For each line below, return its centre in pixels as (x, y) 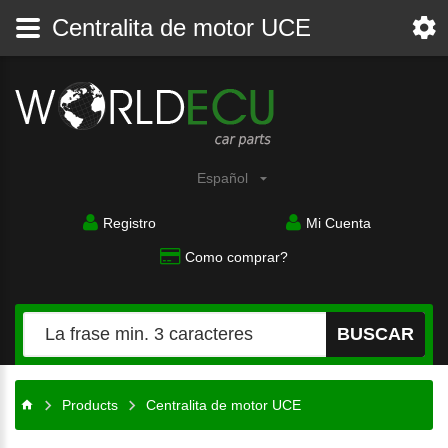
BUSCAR (375, 333)
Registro (130, 222)
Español (224, 177)
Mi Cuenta (338, 222)
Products (90, 404)
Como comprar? (236, 256)
